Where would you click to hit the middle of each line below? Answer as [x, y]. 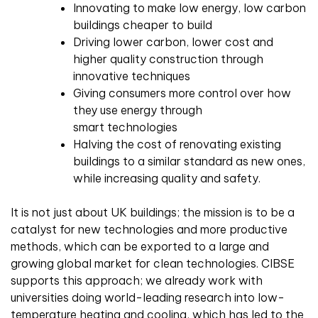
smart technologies [125, 127]
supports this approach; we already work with [137, 281]
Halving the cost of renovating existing [177, 144]
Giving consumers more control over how [182, 93]
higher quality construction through [168, 59]
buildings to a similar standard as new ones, [189, 161]
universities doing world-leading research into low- [148, 298]
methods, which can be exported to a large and [140, 247]
